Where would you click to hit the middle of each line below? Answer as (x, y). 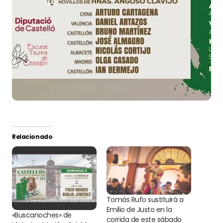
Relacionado (32, 137)
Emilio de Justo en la (139, 210)
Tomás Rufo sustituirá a (145, 200)
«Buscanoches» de (42, 215)
